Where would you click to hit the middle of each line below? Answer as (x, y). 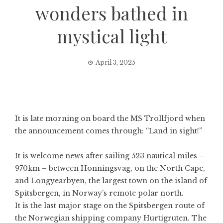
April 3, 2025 (115, 62)
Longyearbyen (58, 181)
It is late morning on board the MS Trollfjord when (110, 118)
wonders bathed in (111, 13)
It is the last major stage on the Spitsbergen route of (110, 206)
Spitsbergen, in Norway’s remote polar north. (99, 193)
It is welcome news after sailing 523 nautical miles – (110, 156)
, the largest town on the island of (146, 181)
